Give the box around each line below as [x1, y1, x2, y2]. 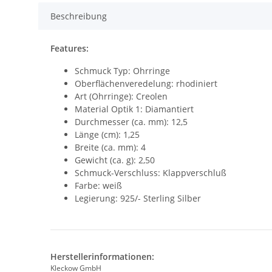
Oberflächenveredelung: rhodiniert [75, 78, 217, 90]
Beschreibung [50, 10, 107, 22]
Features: [50, 42, 89, 55]
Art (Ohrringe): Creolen [75, 90, 168, 103]
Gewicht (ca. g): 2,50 [75, 154, 155, 166]
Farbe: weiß [75, 180, 122, 192]
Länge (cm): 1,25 [75, 129, 140, 141]
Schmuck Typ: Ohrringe [75, 65, 170, 77]
